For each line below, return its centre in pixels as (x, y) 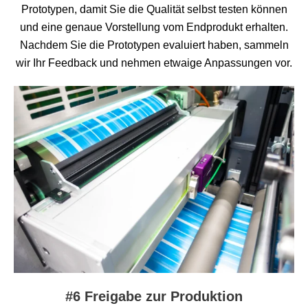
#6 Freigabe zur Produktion (154, 296)
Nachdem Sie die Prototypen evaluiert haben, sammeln (154, 45)
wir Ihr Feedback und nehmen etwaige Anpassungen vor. (154, 63)
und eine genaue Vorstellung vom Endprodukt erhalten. (154, 27)
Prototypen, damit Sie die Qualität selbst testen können (154, 9)
